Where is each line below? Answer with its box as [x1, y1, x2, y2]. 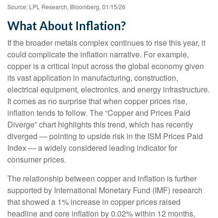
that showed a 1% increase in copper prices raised [7, 196, 181, 207]
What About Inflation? [7, 18, 126, 33]
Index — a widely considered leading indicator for [7, 142, 177, 153]
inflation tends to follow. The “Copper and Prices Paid [7, 107, 190, 118]
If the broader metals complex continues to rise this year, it [7, 36, 205, 48]
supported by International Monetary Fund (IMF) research [7, 184, 202, 196]
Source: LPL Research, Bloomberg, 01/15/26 [7, 2, 126, 11]
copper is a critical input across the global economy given [7, 60, 204, 72]
